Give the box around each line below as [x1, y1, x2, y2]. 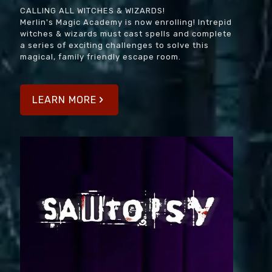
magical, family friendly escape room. [20, 52, 181, 61]
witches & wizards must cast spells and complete [20, 29, 232, 38]
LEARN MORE [32, 93, 97, 106]
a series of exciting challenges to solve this [20, 40, 209, 50]
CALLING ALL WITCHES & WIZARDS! [20, 5, 165, 15]
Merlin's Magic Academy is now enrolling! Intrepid [20, 17, 232, 27]
